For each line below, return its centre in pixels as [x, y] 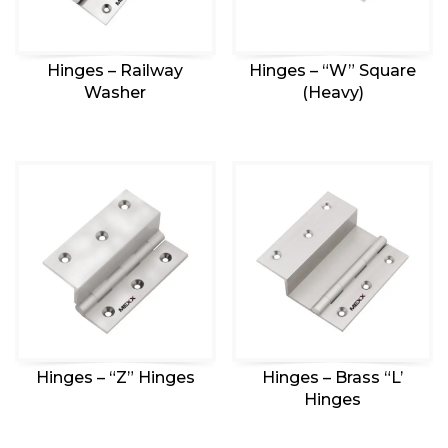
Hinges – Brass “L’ [333, 377]
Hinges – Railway [115, 71]
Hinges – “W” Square [333, 71]
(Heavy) [332, 93]
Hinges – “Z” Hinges [115, 377]
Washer [115, 93]
